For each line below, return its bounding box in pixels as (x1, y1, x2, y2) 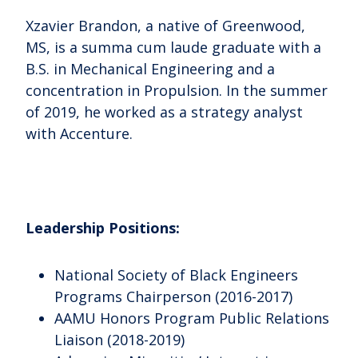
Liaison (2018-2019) (54, 329, 185, 349)
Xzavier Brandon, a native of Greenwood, (26, 15, 305, 35)
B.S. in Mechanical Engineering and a (26, 58, 275, 78)
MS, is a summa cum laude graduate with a (26, 37, 321, 57)
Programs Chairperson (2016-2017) (54, 286, 292, 306)
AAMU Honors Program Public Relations (54, 308, 329, 328)
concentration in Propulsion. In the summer (26, 80, 328, 100)
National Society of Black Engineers (54, 265, 298, 284)
